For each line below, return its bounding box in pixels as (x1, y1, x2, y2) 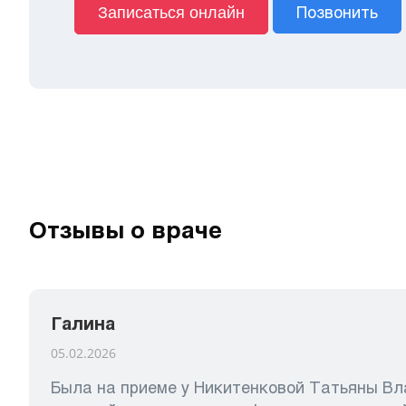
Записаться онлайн (98, 4, 245, 22)
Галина (51, 313, 115, 334)
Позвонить (296, 3, 378, 22)
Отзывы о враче (29, 216, 222, 244)
